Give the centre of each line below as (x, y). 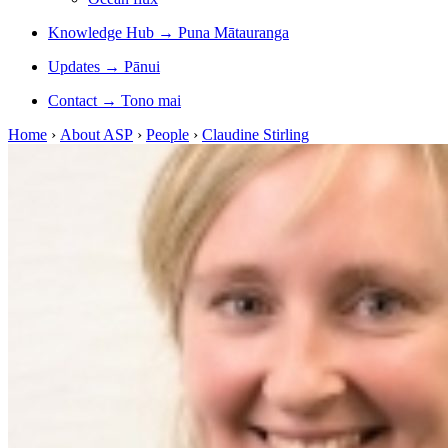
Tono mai (151, 100)
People (167, 134)
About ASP (96, 134)
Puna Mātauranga (233, 32)
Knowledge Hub (101, 32)
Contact (72, 100)
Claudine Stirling (255, 134)
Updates (74, 66)
